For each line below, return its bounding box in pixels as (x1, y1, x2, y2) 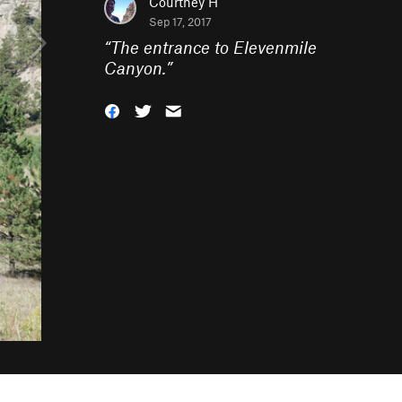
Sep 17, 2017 (149, 14, 212, 29)
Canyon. (104, 57, 166, 78)
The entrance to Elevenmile (110, 37, 317, 57)
